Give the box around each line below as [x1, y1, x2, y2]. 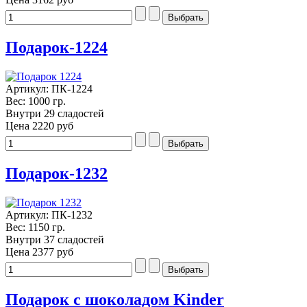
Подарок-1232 [5, 164, 108, 182]
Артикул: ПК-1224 [5, 83, 93, 95]
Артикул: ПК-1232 [5, 208, 93, 221]
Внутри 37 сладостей [5, 233, 104, 245]
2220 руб [32, 120, 73, 132]
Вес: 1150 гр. [5, 221, 65, 233]
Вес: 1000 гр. [5, 95, 66, 108]
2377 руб [32, 245, 73, 258]
